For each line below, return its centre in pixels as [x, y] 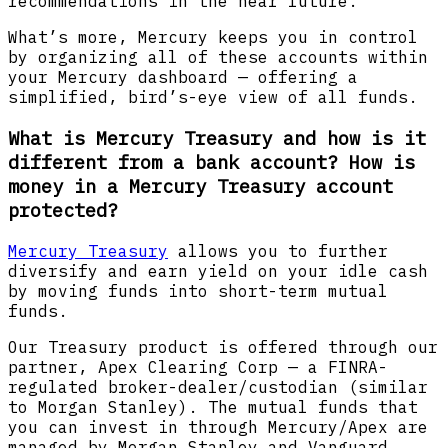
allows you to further [278, 250]
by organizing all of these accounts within [218, 57]
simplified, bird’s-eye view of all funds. [213, 97]
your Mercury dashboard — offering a [183, 77]
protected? [63, 209]
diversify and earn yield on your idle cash [218, 270]
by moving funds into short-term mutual [198, 290]
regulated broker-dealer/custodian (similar [218, 386]
